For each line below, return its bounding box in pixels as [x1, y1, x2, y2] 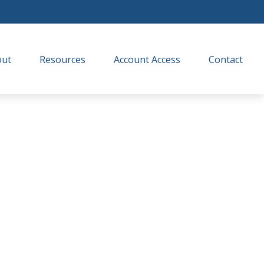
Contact [209, 52, 243, 66]
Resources [39, 52, 86, 66]
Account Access [114, 52, 181, 66]
